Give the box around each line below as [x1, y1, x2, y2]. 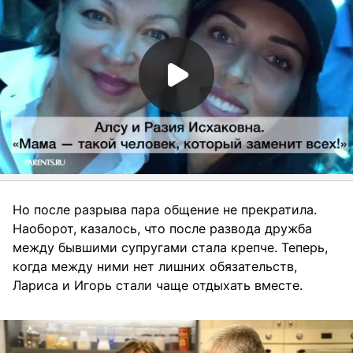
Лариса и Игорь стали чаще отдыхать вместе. [13, 277, 303, 294]
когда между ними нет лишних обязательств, [13, 258, 297, 275]
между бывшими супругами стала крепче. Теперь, [13, 240, 328, 256]
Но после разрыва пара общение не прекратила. [13, 202, 317, 218]
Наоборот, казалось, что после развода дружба [13, 221, 312, 237]
